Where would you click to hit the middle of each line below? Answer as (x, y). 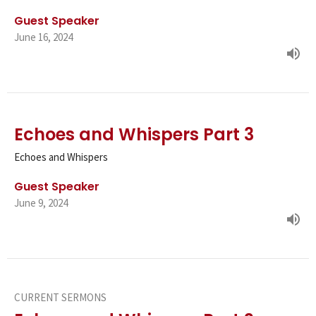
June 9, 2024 (41, 203)
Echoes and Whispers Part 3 (134, 135)
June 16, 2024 (43, 37)
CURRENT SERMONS (60, 298)
